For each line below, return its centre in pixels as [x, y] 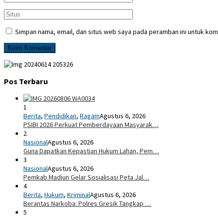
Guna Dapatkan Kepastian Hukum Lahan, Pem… [91, 151]
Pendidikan [60, 116]
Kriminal [79, 195]
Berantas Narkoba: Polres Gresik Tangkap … [87, 204]
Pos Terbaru [26, 81]
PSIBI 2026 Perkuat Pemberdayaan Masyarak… [91, 125]
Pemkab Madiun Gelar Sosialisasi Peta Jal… [86, 177]
